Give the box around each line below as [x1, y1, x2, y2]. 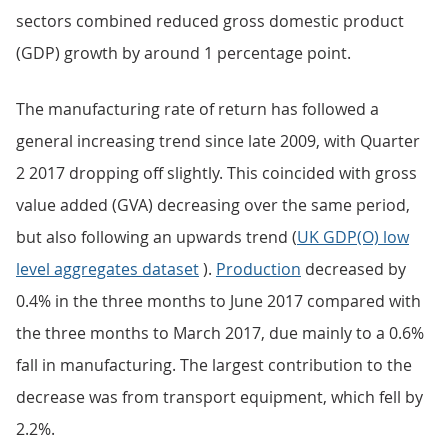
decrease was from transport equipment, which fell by [16, 386, 423, 408]
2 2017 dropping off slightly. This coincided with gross [16, 162, 417, 184]
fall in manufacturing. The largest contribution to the [16, 354, 412, 376]
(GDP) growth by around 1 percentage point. [16, 42, 351, 64]
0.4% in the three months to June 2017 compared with [16, 290, 421, 312]
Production [216, 258, 301, 280]
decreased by [301, 258, 406, 280]
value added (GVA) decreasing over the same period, [16, 194, 410, 216]
